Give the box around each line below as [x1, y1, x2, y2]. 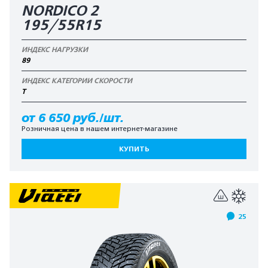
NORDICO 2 [22, 2, 99, 20]
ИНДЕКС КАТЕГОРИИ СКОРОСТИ [22, 77, 132, 85]
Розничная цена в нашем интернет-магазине [22, 124, 178, 133]
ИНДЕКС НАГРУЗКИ [22, 45, 88, 54]
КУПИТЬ [118, 145, 150, 153]
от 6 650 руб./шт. [22, 111, 124, 124]
